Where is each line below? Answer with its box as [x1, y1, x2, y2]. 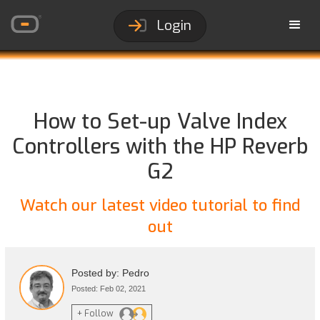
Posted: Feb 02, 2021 [71, 284, 146, 293]
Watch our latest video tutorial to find [20, 195, 300, 216]
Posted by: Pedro [71, 267, 150, 279]
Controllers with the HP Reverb [11, 133, 309, 160]
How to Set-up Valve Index [33, 108, 287, 135]
